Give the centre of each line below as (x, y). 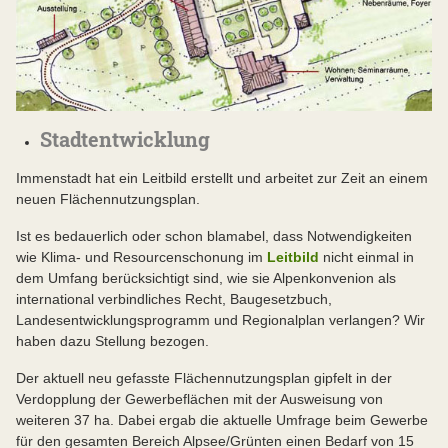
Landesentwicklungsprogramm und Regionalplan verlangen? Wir (220, 320)
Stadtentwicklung (125, 139)
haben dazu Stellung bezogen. (112, 341)
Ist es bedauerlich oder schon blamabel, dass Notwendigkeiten (214, 236)
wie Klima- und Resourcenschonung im (141, 257)
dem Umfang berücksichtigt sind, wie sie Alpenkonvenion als (206, 278)
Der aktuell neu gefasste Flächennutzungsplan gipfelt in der (204, 378)
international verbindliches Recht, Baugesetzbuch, (174, 299)
